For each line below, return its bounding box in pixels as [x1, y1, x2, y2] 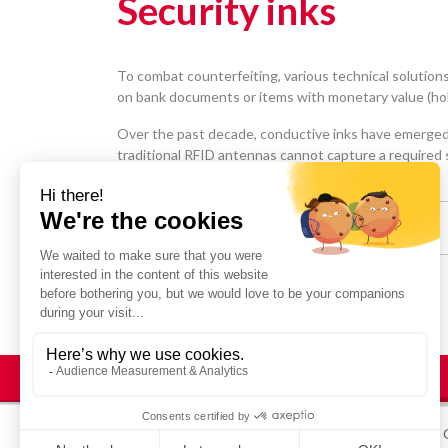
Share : [102, 215, 150, 235]
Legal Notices [235, 424, 326, 442]
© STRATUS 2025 [87, 421, 206, 441]
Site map [355, 424, 413, 442]
